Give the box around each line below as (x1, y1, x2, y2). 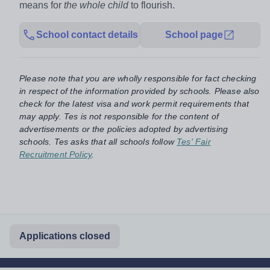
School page (165, 29, 223, 40)
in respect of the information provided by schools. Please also (19, 86, 260, 96)
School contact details (36, 29, 138, 40)
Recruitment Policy (19, 149, 92, 159)
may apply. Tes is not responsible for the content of (19, 111, 219, 121)
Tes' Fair (177, 136, 211, 146)
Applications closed (19, 230, 110, 241)
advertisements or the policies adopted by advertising (19, 124, 228, 134)
